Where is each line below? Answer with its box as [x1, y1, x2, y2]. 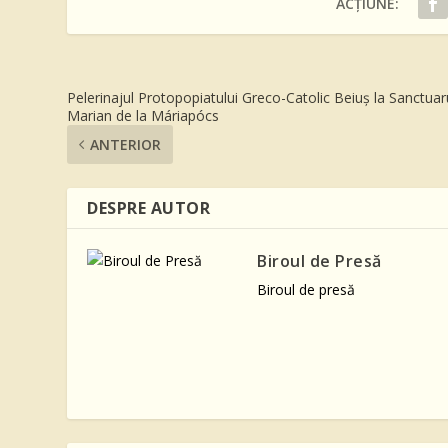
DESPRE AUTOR [87, 197, 211, 220]
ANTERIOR [90, 135, 162, 155]
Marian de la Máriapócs [67, 106, 220, 126]
